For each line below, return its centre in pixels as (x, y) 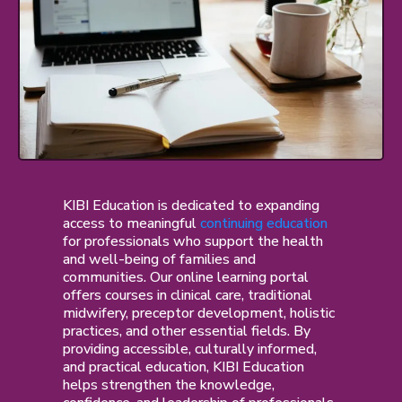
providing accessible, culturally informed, (190, 349)
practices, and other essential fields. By (187, 331)
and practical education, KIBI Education (184, 367)
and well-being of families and (159, 259)
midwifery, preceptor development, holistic (199, 313)
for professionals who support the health (193, 241)
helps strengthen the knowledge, (169, 385)
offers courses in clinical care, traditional (188, 295)
